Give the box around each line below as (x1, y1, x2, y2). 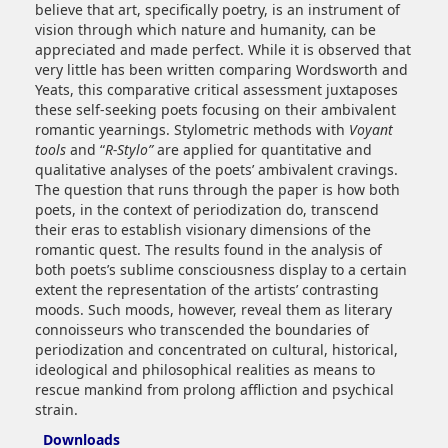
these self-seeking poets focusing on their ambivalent (35, 100, 396, 120)
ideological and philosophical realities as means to (35, 360, 375, 380)
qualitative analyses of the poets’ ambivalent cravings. (35, 160, 398, 180)
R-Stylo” (105, 140, 153, 160)
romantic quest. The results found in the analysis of (35, 240, 382, 260)
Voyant (349, 120, 393, 140)
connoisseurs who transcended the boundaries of (35, 320, 369, 340)
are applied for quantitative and (153, 140, 372, 160)
